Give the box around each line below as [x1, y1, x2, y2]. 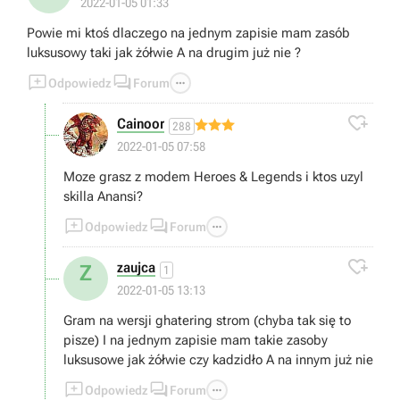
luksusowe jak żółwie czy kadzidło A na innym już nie [63, 352, 373, 368]
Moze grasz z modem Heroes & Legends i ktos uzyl [63, 169, 363, 185]
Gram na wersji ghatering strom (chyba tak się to [63, 312, 351, 329]
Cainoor [117, 115, 164, 132]
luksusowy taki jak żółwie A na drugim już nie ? [27, 45, 301, 61]
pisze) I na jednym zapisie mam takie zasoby [63, 332, 328, 348]
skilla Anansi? [63, 188, 143, 204]
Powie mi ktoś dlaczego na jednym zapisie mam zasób [27, 25, 236, 41]
